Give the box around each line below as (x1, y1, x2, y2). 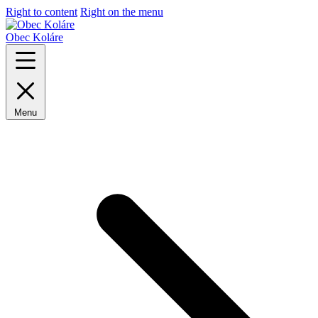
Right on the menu (80, 6, 163, 18)
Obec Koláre (6, 31, 63, 43)
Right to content (6, 6, 77, 18)
